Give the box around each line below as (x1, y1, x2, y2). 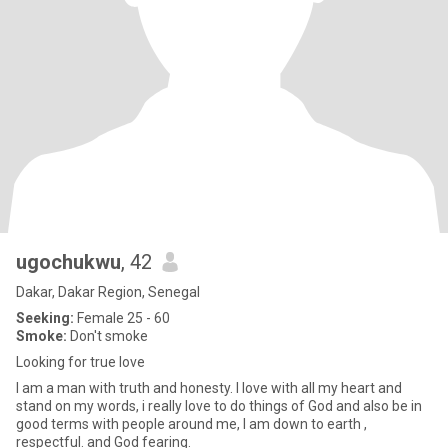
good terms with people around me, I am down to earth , (16, 416, 367, 432)
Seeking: (16, 310, 74, 326)
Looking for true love (16, 354, 145, 370)
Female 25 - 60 (74, 310, 170, 326)
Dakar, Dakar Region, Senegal (16, 284, 200, 300)
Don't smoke (67, 328, 148, 344)
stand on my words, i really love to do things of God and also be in (16, 398, 142, 414)
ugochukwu (16, 250, 121, 274)
